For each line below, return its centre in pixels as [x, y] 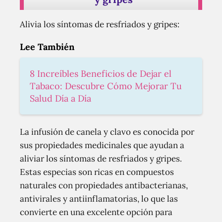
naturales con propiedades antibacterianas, [104, 185]
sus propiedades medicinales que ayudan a [102, 145]
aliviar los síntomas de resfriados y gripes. [101, 159]
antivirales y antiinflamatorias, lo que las [99, 199]
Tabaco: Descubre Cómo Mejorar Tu [106, 86]
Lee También [47, 47]
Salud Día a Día [60, 98]
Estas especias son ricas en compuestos [97, 172]
